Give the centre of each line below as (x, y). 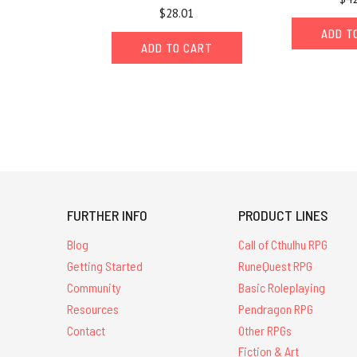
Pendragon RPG (276, 308)
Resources (93, 308)
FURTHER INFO (107, 216)
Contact (86, 330)
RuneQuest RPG (276, 266)
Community (94, 287)
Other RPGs (265, 330)
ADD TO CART (177, 48)
